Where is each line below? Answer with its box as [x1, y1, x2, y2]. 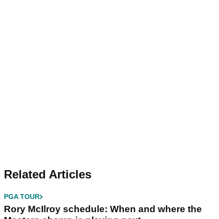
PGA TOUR [4, 193, 40, 201]
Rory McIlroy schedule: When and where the [4, 204, 202, 215]
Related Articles [4, 168, 91, 181]
